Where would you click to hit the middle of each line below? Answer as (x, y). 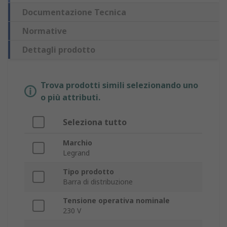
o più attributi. (70, 98)
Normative (45, 31)
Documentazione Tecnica (74, 12)
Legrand (76, 153)
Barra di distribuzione (98, 182)
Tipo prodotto (88, 172)
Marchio (78, 143)
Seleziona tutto (95, 122)
